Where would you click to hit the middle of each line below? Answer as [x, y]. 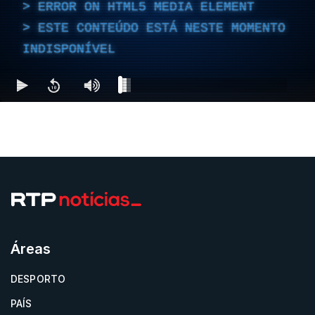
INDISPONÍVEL [69, 49]
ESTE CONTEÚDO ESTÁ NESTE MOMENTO [162, 28]
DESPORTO [38, 278]
